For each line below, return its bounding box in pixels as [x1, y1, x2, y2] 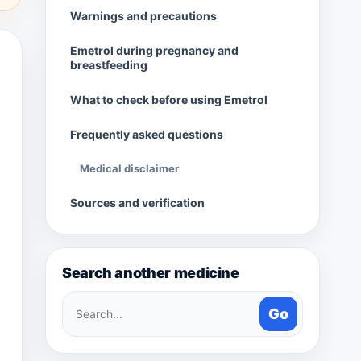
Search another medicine [62, 264, 239, 281]
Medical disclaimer [80, 162, 179, 175]
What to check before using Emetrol [70, 93, 268, 106]
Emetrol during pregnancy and [70, 44, 239, 57]
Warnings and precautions [70, 9, 217, 23]
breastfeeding [70, 58, 147, 72]
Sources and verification [70, 196, 205, 210]
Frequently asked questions [70, 127, 223, 141]
